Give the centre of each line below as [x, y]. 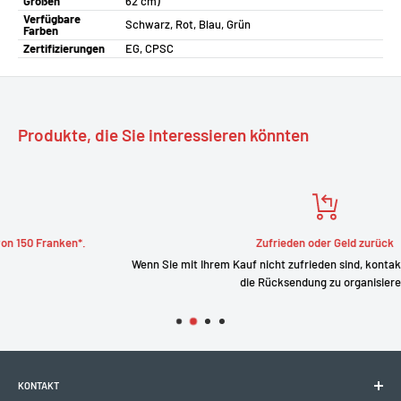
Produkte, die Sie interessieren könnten [163, 134]
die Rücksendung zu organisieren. [216, 282]
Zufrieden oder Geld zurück [216, 242]
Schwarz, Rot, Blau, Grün [188, 24]
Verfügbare [52, 18]
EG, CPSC [149, 48]
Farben [41, 30]
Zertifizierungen [64, 48]
